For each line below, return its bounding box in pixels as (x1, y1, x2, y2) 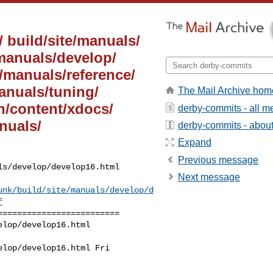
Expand (178, 137, 211, 148)
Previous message (178, 154, 258, 165)
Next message (178, 172, 240, 183)
